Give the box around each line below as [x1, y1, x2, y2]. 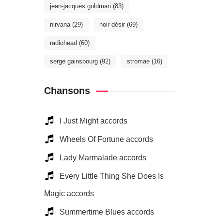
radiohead [50, 39, 77, 46]
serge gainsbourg [50, 58, 98, 65]
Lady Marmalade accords [60, 154, 146, 162]
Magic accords [44, 189, 94, 198]
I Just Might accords [60, 117, 127, 125]
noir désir [99, 21, 125, 28]
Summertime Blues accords [60, 208, 154, 216]
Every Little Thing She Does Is [60, 172, 164, 180]
